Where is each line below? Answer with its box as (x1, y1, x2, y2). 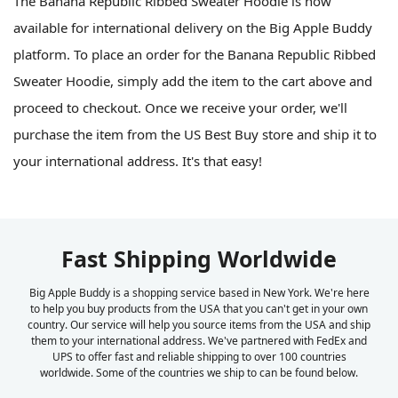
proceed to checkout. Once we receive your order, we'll (13, 98, 347, 116)
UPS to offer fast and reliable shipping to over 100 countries (52, 348, 346, 364)
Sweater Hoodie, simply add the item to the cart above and (13, 71, 372, 90)
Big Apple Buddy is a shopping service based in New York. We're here (28, 284, 370, 300)
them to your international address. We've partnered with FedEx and (31, 332, 367, 348)
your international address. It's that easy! (13, 151, 262, 170)
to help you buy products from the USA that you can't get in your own (30, 300, 368, 316)
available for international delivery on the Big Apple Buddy (13, 18, 372, 36)
